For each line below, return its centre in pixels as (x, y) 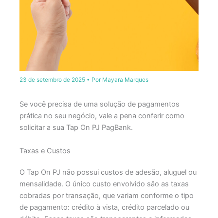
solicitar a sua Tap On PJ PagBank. (76, 128)
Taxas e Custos (45, 151)
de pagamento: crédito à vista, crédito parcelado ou (104, 207)
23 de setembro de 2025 (53, 80)
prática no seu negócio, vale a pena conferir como (102, 116)
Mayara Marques (125, 80)
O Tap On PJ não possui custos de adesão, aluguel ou (108, 172)
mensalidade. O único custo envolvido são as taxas (104, 184)
